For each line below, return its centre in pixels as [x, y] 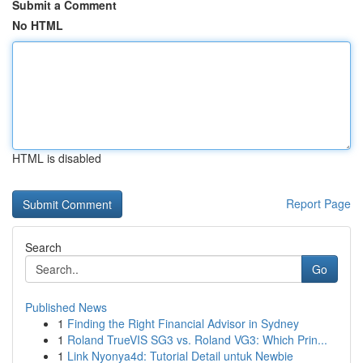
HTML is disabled [57, 158]
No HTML [38, 25]
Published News [66, 307]
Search [43, 247]
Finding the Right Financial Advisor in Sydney [183, 323]
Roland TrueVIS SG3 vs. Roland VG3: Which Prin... [197, 340]
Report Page [318, 203]
